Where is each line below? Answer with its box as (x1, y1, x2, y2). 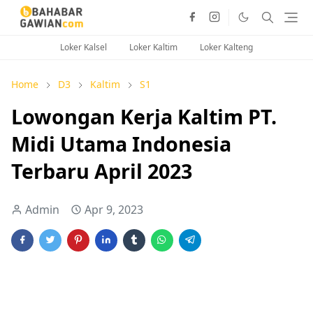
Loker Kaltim (129, 41, 177, 53)
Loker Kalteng (200, 41, 253, 53)
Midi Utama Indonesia (11, 129, 231, 157)
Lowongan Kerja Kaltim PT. (11, 102, 277, 130)
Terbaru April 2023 (11, 156, 192, 184)
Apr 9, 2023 (85, 201, 143, 217)
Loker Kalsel (60, 41, 107, 53)
